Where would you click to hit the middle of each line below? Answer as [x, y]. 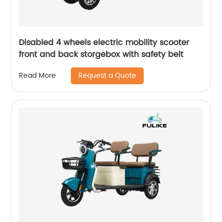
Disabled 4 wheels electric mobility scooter [104, 42]
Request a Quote [108, 75]
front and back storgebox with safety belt [101, 54]
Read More [38, 76]
